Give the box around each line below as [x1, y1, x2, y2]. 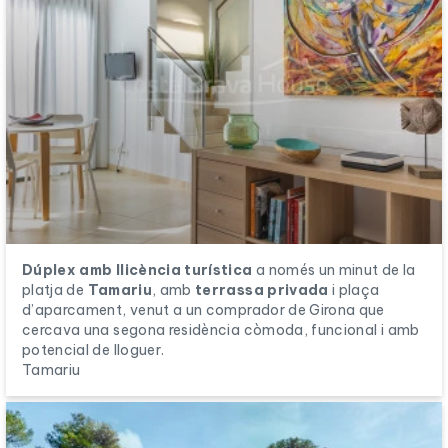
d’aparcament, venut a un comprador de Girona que [22, 300, 385, 319]
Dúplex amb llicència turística [22, 260, 253, 279]
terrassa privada [195, 280, 329, 299]
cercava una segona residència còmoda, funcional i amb [22, 320, 420, 339]
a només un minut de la [252, 260, 416, 279]
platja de [22, 280, 88, 299]
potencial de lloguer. [22, 340, 165, 359]
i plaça [328, 280, 380, 299]
